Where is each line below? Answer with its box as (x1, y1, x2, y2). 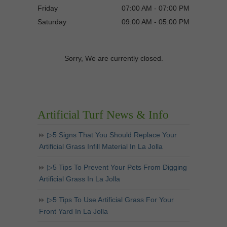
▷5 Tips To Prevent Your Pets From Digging (47, 163, 187, 172)
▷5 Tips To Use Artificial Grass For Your (47, 196, 174, 204)
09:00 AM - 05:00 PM (122, 18, 190, 26)
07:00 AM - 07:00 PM (122, 4, 190, 13)
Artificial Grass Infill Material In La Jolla (39, 142, 163, 151)
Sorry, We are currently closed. (64, 54, 163, 62)
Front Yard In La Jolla (39, 207, 108, 216)
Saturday (37, 18, 66, 26)
